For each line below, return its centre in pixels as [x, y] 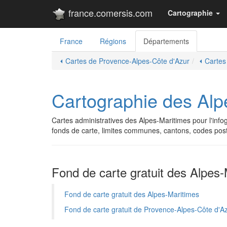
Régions [113, 41]
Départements [166, 41]
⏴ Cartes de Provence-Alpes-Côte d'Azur [124, 61]
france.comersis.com [109, 13]
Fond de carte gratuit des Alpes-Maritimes [132, 194]
